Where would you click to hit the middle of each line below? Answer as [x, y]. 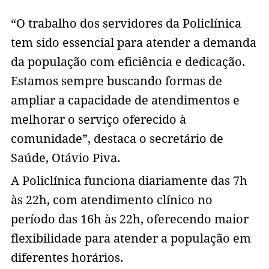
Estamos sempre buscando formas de [116, 81]
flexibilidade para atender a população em [131, 239]
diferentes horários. [67, 258]
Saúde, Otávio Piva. [65, 158]
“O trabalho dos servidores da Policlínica [126, 24]
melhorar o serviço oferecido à [98, 120]
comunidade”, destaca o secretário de [117, 139]
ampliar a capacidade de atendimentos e [125, 101]
